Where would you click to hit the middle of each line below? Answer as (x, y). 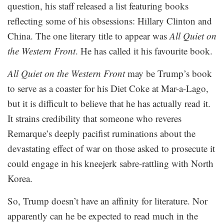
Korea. (20, 178)
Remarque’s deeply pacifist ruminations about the (101, 133)
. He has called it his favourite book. (144, 50)
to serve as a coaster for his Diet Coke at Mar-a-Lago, (108, 88)
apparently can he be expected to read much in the (103, 215)
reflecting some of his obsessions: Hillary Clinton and (110, 20)
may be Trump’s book (168, 73)
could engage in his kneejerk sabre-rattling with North (110, 163)
